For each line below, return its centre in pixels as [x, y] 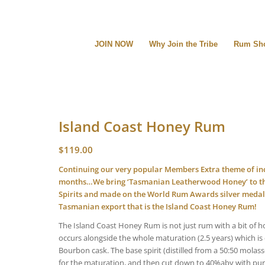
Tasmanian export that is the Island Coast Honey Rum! [157, 207]
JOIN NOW [114, 44]
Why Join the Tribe [183, 44]
